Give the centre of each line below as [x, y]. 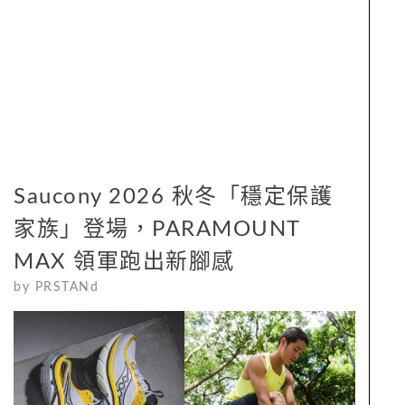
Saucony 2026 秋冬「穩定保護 [173, 197]
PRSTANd [66, 287]
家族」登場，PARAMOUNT [157, 229]
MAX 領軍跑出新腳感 [124, 262]
